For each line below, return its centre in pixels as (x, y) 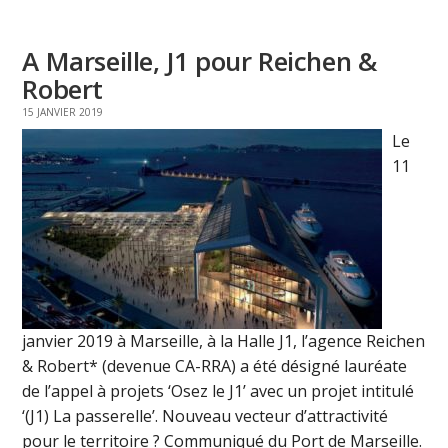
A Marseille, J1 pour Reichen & (199, 60)
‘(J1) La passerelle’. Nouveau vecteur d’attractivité (205, 415)
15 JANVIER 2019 (63, 111)
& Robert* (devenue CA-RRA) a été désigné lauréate (215, 365)
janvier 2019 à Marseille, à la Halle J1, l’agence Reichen (224, 340)
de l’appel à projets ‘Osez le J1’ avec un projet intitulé (218, 390)
